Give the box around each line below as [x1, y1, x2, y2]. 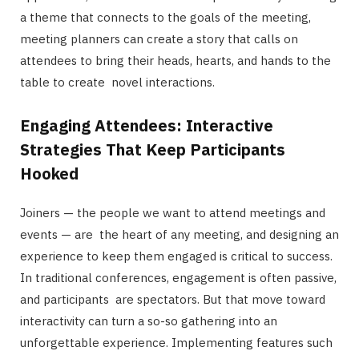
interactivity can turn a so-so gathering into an [20, 313, 284, 329]
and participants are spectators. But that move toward [20, 291, 325, 307]
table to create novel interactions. [20, 74, 215, 90]
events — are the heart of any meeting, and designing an [20, 226, 339, 242]
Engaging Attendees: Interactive [20, 114, 273, 136]
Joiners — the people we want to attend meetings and [20, 204, 325, 220]
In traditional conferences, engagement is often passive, [20, 269, 337, 285]
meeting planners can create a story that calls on [20, 30, 298, 46]
